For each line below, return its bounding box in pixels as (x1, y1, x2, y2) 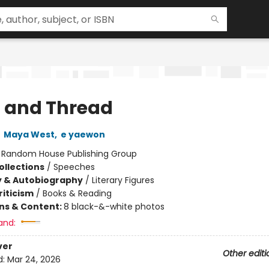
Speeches (53, 161, 95, 173)
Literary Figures (91, 174, 154, 186)
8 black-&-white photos (63, 201, 165, 213)
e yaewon (60, 128, 105, 141)
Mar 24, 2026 (7, 253, 61, 266)
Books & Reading (42, 187, 112, 199)
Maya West (3, 128, 55, 141)
